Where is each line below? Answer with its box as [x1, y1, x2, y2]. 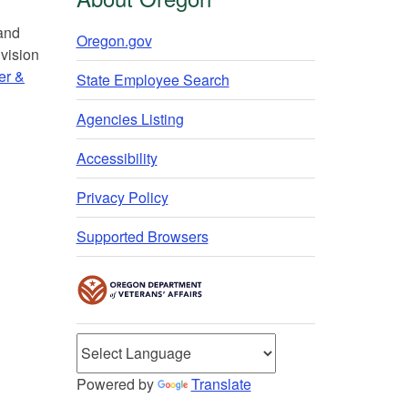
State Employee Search [76, 68, 229, 90]
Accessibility [76, 147, 158, 168]
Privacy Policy [76, 186, 168, 208]
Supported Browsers [76, 225, 209, 247]
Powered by [76, 372, 158, 394]
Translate [190, 372, 251, 394]
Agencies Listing [76, 107, 184, 129]
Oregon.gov [76, 29, 152, 51]
